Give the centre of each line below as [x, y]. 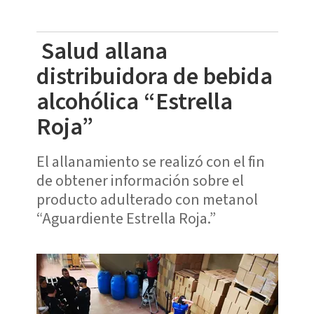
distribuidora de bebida [154, 76]
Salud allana [102, 51]
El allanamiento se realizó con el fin [150, 162]
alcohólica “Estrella [134, 102]
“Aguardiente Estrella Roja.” [126, 218]
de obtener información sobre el [140, 180]
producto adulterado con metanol [148, 199]
